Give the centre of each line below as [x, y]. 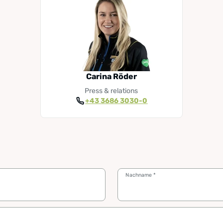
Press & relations [111, 91]
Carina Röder [111, 76]
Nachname [139, 175]
